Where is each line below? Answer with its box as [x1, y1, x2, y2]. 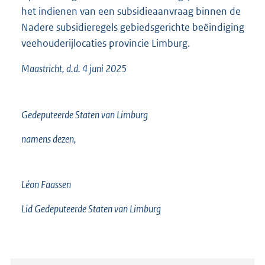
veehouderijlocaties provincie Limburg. [21, 37, 190, 50]
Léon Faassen [21, 178, 71, 192]
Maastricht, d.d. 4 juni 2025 [21, 62, 127, 76]
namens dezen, [21, 132, 76, 146]
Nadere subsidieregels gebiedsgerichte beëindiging [21, 21, 244, 34]
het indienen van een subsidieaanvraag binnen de [21, 5, 241, 18]
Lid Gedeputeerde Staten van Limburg [21, 202, 161, 216]
